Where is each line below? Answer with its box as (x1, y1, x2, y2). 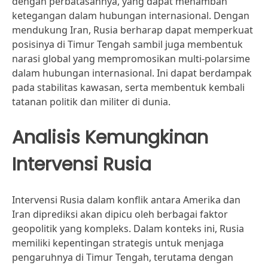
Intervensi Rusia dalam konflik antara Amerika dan (12, 193, 240, 206)
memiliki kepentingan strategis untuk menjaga (12, 236, 224, 249)
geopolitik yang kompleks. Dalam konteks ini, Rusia (12, 222, 244, 235)
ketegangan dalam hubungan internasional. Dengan (12, 9, 249, 22)
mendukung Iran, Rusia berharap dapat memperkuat (12, 23, 253, 36)
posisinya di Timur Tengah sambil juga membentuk (12, 38, 243, 51)
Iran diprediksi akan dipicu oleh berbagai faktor (12, 208, 228, 221)
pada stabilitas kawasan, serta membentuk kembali (12, 81, 245, 94)
